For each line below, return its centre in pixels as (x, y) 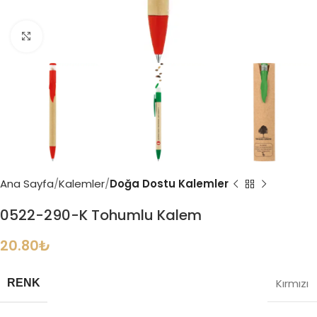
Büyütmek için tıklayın (97, 37)
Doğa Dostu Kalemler (169, 184)
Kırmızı (292, 284)
